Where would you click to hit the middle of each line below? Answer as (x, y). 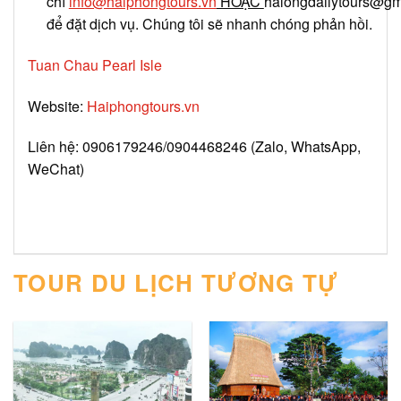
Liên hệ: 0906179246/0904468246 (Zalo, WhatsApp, (194, 147)
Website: (57, 106)
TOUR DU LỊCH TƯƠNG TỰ (176, 282)
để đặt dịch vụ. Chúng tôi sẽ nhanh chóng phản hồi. (209, 23)
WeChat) (56, 169)
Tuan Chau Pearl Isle (95, 64)
